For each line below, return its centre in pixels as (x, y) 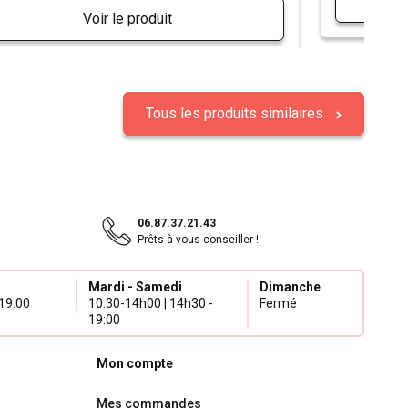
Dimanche (291, 287)
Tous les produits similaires (236, 113)
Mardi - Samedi (136, 287)
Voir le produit (127, 18)
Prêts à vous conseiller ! (198, 240)
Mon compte (135, 363)
